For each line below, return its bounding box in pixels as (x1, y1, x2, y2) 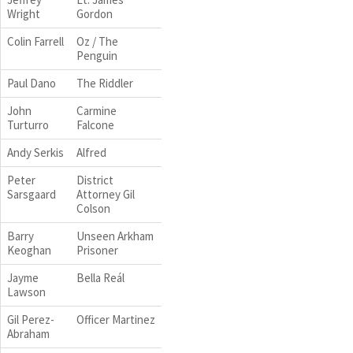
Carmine (76, 103, 117, 118)
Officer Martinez (76, 312, 155, 327)
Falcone (76, 117, 114, 132)
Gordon (76, 6, 113, 21)
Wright (7, 6, 40, 21)
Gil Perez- (7, 312, 54, 327)
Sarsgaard (7, 187, 56, 202)
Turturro (7, 117, 49, 132)
